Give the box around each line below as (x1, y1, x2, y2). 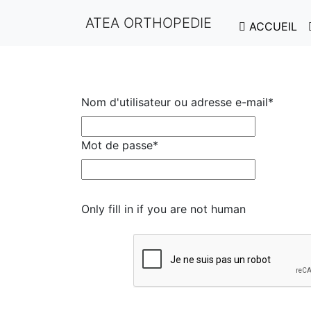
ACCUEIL (246, 19, 297, 33)
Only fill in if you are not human (81, 202, 246, 216)
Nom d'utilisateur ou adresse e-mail (81, 95, 268, 109)
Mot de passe (81, 138, 153, 152)
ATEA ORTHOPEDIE (81, 15, 212, 31)
